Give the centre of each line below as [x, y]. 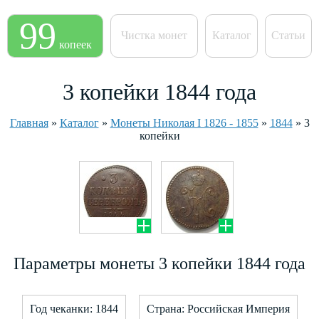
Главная [29, 123]
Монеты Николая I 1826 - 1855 [184, 123]
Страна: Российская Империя [218, 308]
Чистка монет [154, 35]
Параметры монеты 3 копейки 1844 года [159, 263]
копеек [75, 45]
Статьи [288, 35]
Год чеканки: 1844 [74, 308]
